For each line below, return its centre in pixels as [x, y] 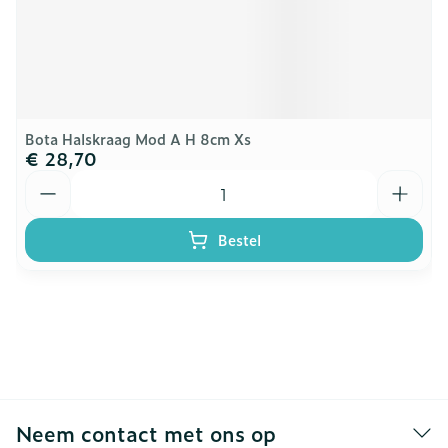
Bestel [239, 239]
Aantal [50, 179]
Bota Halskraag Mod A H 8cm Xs [138, 138]
